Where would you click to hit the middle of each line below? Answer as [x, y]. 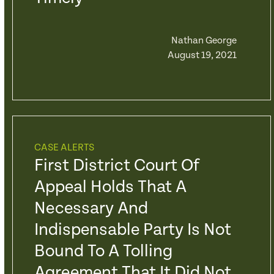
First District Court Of [117, 166]
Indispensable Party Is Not [132, 230]
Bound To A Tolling [103, 251]
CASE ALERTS [64, 148]
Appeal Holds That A [110, 187]
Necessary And [91, 209]
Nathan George [204, 41]
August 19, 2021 [202, 55]
